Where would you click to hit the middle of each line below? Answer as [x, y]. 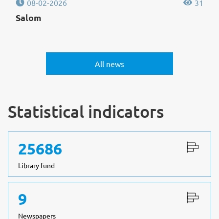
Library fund [36, 165]
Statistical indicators [86, 111]
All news [109, 64]
